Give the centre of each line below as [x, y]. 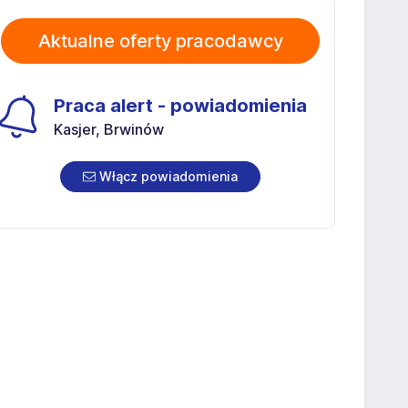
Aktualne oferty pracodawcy [160, 41]
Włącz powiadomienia [167, 176]
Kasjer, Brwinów [109, 129]
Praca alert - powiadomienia [180, 105]
